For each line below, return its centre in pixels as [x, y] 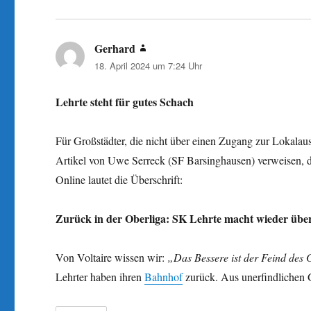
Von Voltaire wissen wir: [112, 257]
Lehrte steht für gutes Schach [125, 101]
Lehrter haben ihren [100, 276]
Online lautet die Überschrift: [119, 179]
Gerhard [115, 48]
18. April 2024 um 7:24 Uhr [149, 65]
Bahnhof [164, 276]
